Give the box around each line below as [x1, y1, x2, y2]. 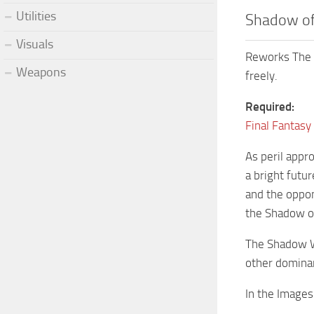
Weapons [16, 64, 66, 80]
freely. [245, 69, 278, 83]
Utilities [16, 8, 56, 24]
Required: [245, 100, 294, 114]
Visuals [16, 36, 53, 52]
